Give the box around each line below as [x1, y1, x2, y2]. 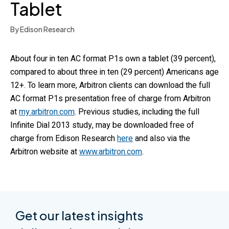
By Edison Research [10, 25, 75, 34]
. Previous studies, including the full [75, 106, 199, 118]
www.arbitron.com [79, 146, 142, 158]
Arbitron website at [10, 146, 79, 158]
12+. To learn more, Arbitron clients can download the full [10, 79, 210, 91]
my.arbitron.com [19, 106, 75, 118]
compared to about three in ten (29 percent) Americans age [10, 66, 219, 78]
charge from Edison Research [10, 132, 117, 145]
